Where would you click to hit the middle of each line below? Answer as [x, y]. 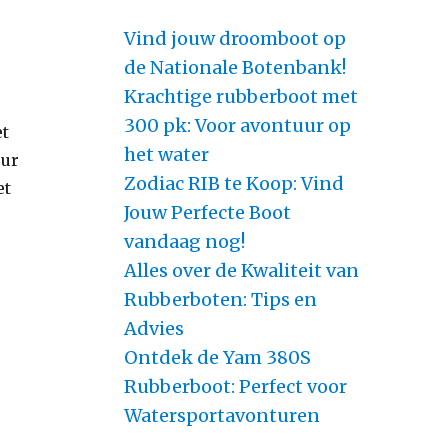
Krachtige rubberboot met [240, 96]
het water [166, 154]
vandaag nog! [184, 241]
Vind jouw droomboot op [234, 38]
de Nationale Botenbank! [234, 67]
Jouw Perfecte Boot [207, 212]
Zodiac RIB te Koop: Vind [233, 183]
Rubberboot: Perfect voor [235, 386]
